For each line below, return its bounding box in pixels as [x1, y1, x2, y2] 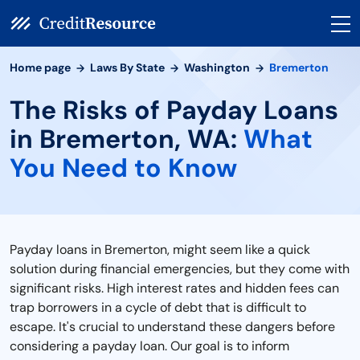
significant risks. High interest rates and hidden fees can [10, 280, 339, 297]
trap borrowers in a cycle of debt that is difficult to [10, 299, 306, 316]
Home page [10, 60, 71, 75]
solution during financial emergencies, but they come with [10, 260, 350, 277]
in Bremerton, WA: [10, 122, 243, 156]
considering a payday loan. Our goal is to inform [10, 337, 289, 354]
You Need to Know [10, 151, 237, 185]
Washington [184, 60, 250, 75]
